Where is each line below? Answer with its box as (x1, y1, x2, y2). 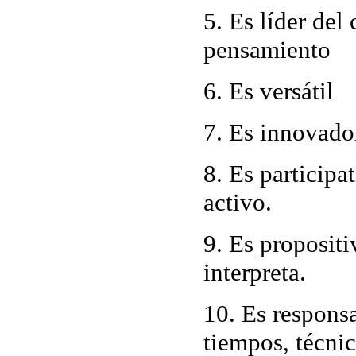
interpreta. (203, 257, 306, 286)
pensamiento (203, 35, 331, 64)
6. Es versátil (203, 76, 334, 105)
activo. (203, 188, 272, 216)
